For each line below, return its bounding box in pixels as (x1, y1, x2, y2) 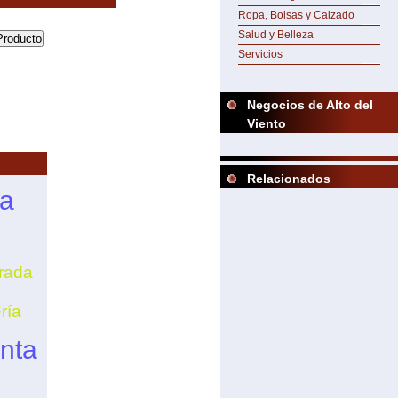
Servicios (238, 48, 283, 60)
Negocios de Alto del (247, 98, 373, 112)
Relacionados (247, 171, 330, 186)
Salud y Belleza (238, 28, 314, 41)
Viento (247, 116, 286, 131)
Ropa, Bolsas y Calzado (238, 9, 354, 21)
